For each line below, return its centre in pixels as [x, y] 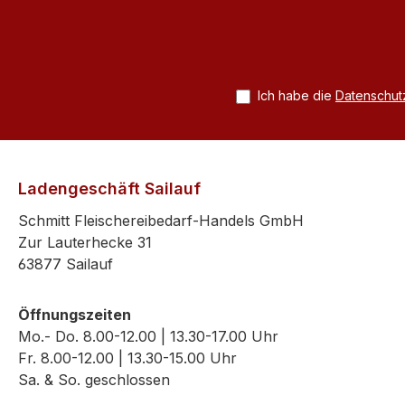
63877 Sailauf [66, 264]
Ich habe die [297, 96]
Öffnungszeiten [75, 315]
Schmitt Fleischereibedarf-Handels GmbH [161, 221]
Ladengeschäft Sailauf [109, 189]
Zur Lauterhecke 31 [85, 243]
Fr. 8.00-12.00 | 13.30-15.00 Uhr [127, 358]
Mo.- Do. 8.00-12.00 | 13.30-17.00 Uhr [148, 337]
